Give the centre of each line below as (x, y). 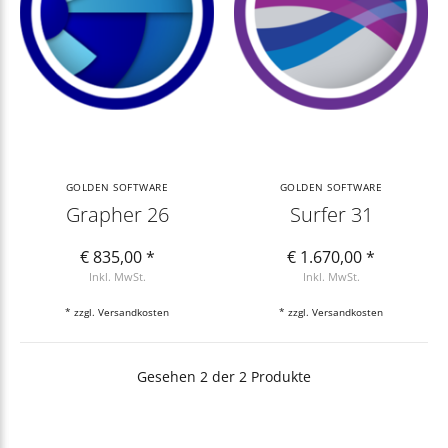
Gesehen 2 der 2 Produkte (224, 376)
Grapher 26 (117, 214)
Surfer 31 (331, 214)
